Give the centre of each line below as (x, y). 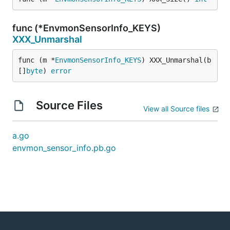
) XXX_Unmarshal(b (176, 60)
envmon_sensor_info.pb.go (64, 148)
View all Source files (176, 109)
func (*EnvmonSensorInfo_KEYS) (87, 28)
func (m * (36, 60)
